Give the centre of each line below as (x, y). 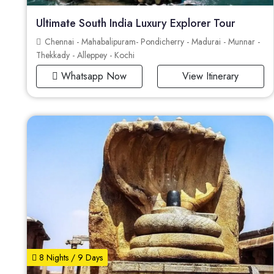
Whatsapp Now (93, 76)
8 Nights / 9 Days (70, 257)
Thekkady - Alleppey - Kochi (85, 55)
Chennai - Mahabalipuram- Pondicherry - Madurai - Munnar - (151, 41)
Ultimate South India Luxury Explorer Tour (135, 23)
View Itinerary (211, 76)
